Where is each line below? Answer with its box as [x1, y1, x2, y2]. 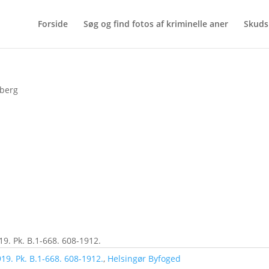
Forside [38, 18, 68, 29]
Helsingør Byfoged [107, 253, 181, 264]
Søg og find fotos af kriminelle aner [83, 18, 228, 29]
